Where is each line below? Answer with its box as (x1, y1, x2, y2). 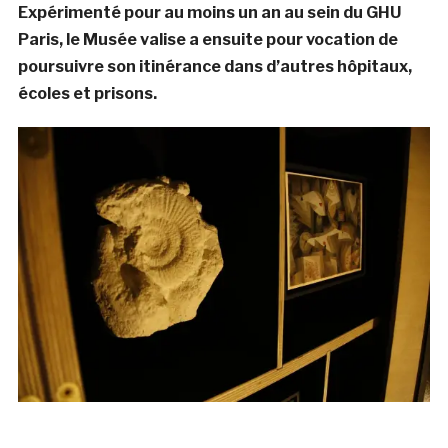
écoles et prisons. (17, 84, 157, 104)
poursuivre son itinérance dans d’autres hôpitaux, (17, 57, 412, 77)
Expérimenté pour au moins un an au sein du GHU (17, 3, 401, 23)
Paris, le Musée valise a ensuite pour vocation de (17, 30, 398, 50)
